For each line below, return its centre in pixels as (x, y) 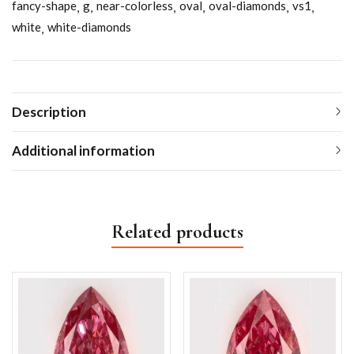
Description (49, 112)
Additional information (83, 151)
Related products (177, 232)
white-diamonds (89, 27)
